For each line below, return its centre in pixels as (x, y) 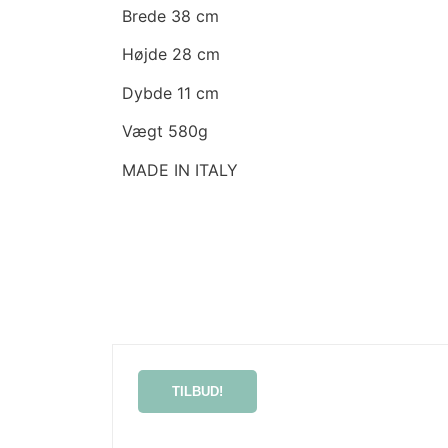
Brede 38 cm (170, 16)
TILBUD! (198, 392)
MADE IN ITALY (180, 169)
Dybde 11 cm (170, 92)
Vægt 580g (165, 131)
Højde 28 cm (171, 54)
